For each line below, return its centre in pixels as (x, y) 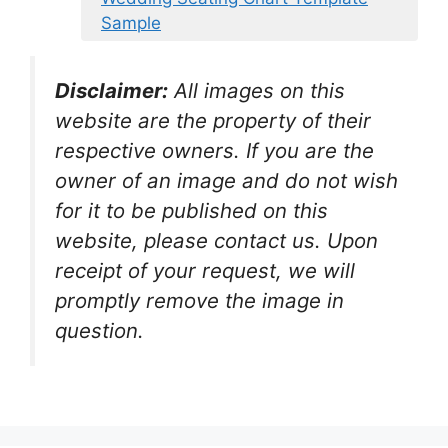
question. (99, 330)
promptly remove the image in (199, 300)
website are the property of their (213, 120)
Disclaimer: (111, 90)
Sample (131, 22)
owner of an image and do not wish (226, 180)
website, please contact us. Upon (216, 240)
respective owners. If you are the (214, 150)
